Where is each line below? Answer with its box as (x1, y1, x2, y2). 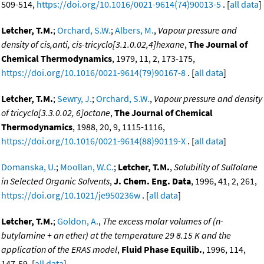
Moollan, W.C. (60, 161, 114, 173)
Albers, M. (115, 24, 154, 37)
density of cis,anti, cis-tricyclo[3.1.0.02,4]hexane (1, 38, 184, 51)
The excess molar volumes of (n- (103, 215, 223, 227)
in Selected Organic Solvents (1, 175, 110, 187)
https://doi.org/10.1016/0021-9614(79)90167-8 (1, 67, 186, 79)
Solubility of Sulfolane (174, 161, 258, 173)
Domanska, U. (1, 161, 56, 173)
